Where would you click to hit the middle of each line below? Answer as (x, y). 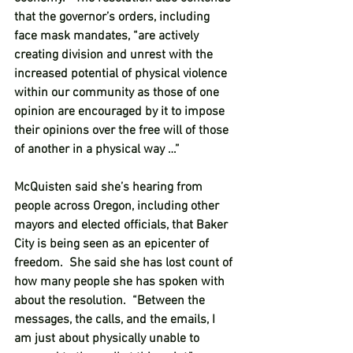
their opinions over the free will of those (123, 131)
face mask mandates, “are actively (108, 36)
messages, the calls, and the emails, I (116, 320)
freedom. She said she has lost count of (125, 263)
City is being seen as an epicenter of (113, 244)
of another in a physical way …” (100, 150)
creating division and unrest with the (115, 55)
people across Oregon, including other (118, 206)
